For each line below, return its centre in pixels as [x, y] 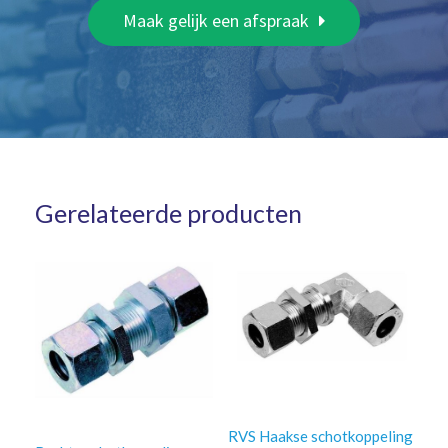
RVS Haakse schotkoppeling [320, 435]
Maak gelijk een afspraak [216, 20]
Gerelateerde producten [168, 213]
